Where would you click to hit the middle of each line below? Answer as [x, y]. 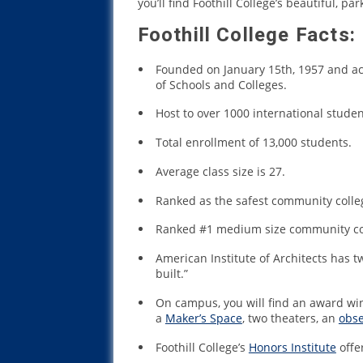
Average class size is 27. [220, 171]
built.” [171, 274]
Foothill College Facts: [247, 36]
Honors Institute [292, 347]
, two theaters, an [290, 318]
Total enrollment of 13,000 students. [253, 143]
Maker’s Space [203, 318]
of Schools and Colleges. [221, 84]
